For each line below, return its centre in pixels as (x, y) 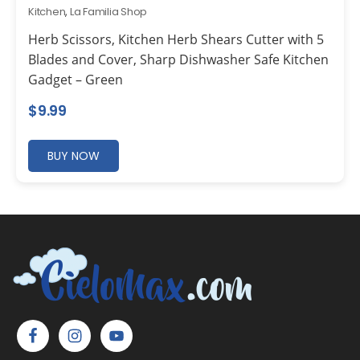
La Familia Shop (108, 11)
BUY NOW (74, 155)
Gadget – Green (76, 79)
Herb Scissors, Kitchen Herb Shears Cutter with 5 (176, 39)
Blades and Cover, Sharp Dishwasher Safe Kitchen (178, 59)
